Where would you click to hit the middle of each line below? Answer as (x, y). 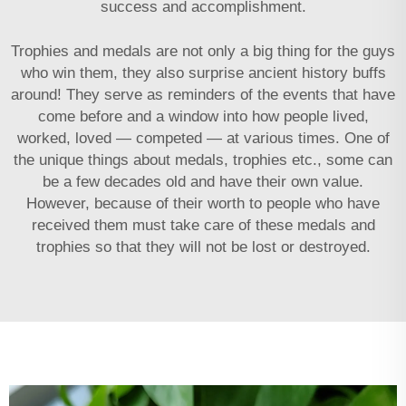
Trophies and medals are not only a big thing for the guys (203, 51)
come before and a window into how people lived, (203, 116)
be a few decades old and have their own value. (203, 181)
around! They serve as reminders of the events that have (203, 94)
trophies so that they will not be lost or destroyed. (203, 246)
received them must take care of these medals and (203, 225)
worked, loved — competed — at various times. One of (203, 138)
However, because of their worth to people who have (203, 203)
